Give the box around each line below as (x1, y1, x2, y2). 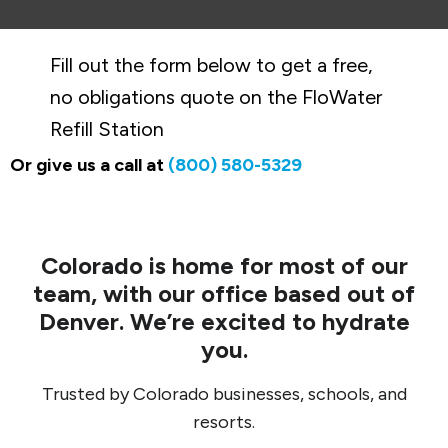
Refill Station (50, 117, 164, 141)
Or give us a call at (10, 154, 168, 176)
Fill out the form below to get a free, (50, 53, 373, 77)
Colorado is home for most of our (40, 251, 408, 280)
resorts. (193, 411, 255, 433)
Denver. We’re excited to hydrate (38, 307, 410, 336)
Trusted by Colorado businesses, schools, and (41, 383, 407, 405)
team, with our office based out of (33, 279, 415, 308)
